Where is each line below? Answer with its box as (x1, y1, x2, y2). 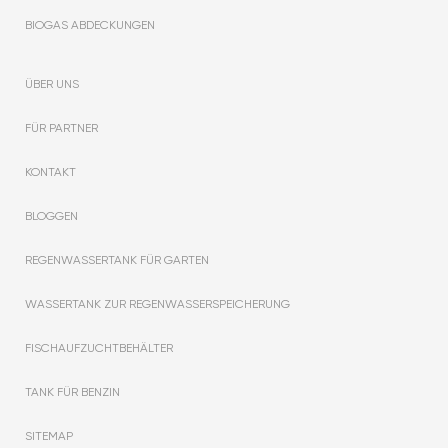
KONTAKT (25, 165, 76, 180)
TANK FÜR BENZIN (25, 385, 120, 400)
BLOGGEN (25, 209, 78, 224)
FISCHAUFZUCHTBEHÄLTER (25, 341, 173, 356)
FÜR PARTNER (25, 121, 98, 136)
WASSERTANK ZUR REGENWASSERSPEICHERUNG (25, 297, 290, 312)
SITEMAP (25, 429, 73, 444)
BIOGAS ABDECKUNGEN (25, 18, 155, 33)
